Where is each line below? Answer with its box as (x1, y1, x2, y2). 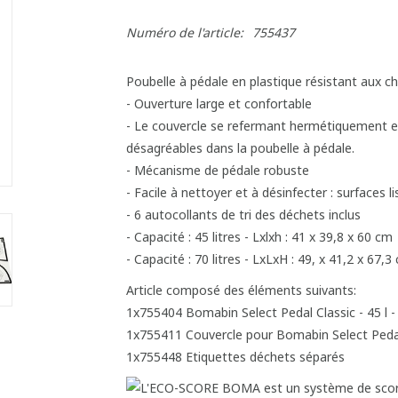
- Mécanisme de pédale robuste (125, 162, 309, 179)
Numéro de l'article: (125, 24, 243, 41)
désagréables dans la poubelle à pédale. (125, 139, 354, 156)
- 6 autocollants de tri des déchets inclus (125, 206, 361, 223)
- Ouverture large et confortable (125, 95, 312, 112)
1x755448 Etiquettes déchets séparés (125, 348, 345, 365)
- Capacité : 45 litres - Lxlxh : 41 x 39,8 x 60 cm (125, 228, 393, 245)
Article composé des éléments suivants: (125, 282, 356, 298)
